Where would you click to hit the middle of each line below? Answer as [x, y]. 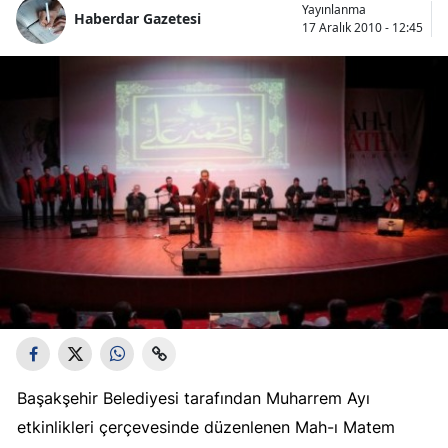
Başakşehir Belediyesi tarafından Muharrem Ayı [193, 398]
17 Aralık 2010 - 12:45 [362, 27]
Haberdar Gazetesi [137, 19]
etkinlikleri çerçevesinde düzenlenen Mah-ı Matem [206, 427]
